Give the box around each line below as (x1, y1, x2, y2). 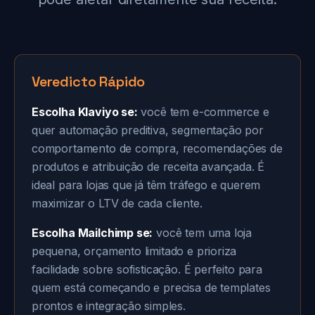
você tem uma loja (153, 226, 252, 240)
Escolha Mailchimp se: (32, 226, 153, 240)
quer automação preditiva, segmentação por (32, 123, 264, 137)
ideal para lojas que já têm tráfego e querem (32, 178, 261, 192)
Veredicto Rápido (32, 72, 146, 91)
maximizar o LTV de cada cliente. (32, 196, 202, 210)
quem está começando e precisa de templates (32, 281, 271, 295)
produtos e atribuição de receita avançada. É (32, 160, 265, 174)
